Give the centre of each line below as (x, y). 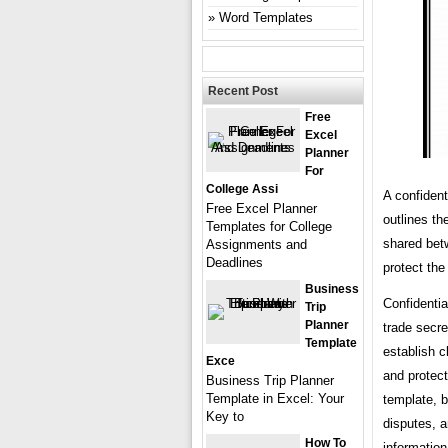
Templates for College (269, 226)
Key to (225, 416)
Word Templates (266, 17)
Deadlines (234, 262)
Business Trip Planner (270, 380)
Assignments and (256, 244)
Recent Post (243, 90)
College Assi (242, 188)
